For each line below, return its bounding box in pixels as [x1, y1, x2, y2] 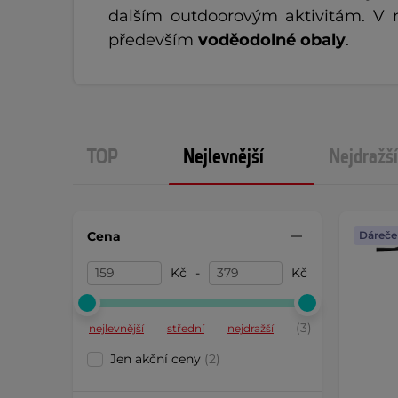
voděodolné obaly [198, 30, 346, 50]
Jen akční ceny [110, 351, 204, 367]
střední [167, 322, 204, 335]
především [108, 30, 198, 50]
